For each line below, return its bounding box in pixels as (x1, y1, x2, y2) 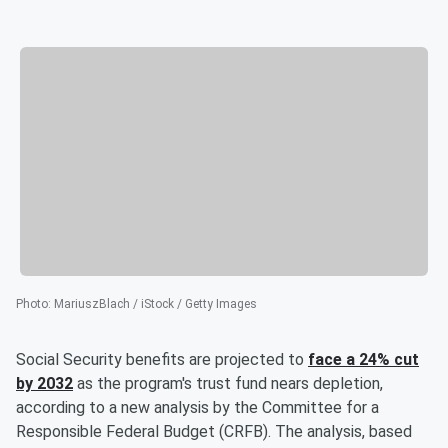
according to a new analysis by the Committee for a (16, 398, 379, 418)
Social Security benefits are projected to (16, 350, 308, 370)
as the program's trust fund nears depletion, (73, 374, 383, 394)
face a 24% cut (308, 350, 419, 370)
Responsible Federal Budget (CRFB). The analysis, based (16, 422, 412, 442)
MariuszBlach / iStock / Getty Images (54, 297, 257, 312)
